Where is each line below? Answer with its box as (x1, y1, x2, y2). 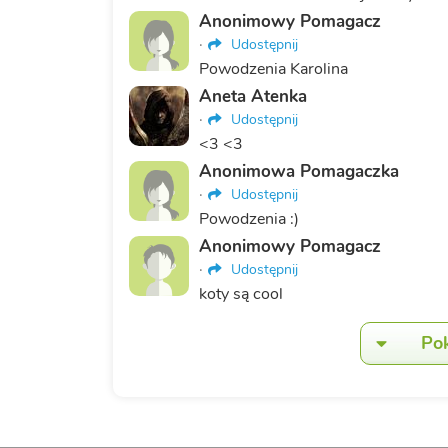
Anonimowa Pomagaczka (198, 160, 399, 184)
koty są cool (198, 283, 283, 306)
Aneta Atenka (198, 85, 307, 109)
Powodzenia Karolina (198, 58, 348, 81)
